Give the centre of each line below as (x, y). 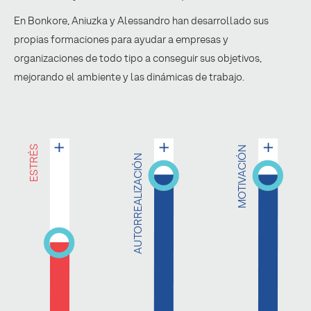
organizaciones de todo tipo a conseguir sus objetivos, (138, 59)
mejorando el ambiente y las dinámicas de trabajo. (129, 77)
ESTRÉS (33, 163)
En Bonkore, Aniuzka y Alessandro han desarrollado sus (141, 21)
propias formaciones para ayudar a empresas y (121, 40)
